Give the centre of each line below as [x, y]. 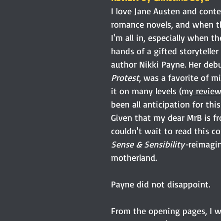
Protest [125, 77]
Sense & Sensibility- [150, 144]
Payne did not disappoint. [161, 184]
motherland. [134, 157]
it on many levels [145, 91]
